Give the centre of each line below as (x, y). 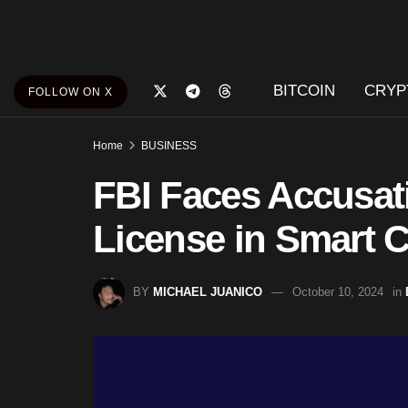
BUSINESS (169, 146)
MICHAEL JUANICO (208, 291)
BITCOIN (304, 91)
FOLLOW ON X (71, 92)
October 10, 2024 (338, 291)
